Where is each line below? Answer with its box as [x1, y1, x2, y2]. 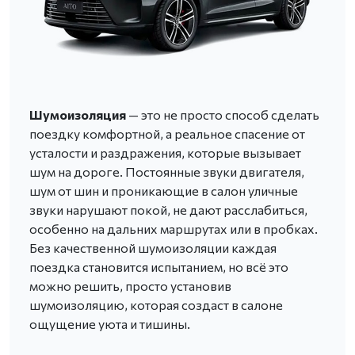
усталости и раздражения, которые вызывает [29, 144, 301, 160]
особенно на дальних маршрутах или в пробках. [29, 220, 318, 236]
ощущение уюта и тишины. [29, 315, 190, 331]
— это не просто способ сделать [128, 106, 319, 122]
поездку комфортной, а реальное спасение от [29, 125, 305, 141]
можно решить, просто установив [29, 277, 231, 293]
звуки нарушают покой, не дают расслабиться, [29, 201, 307, 217]
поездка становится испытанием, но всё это [29, 258, 288, 274]
